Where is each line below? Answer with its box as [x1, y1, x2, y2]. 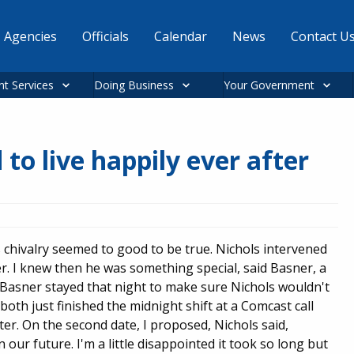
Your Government [224, 77, 314, 92]
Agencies [3, 27, 57, 45]
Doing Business [94, 77, 174, 92]
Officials [81, 27, 129, 45]
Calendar [153, 27, 207, 45]
